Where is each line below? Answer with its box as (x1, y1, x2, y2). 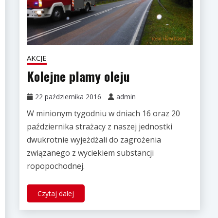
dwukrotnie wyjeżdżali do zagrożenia (26, 134, 161, 145)
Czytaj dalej (37, 189, 74, 199)
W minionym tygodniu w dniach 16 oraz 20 (26, 108, 180, 119)
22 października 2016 (35, 92, 101, 102)
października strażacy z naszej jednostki (26, 121, 172, 132)
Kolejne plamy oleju (26, 67, 130, 86)
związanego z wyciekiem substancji (26, 147, 154, 159)
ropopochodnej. (26, 161, 85, 172)
